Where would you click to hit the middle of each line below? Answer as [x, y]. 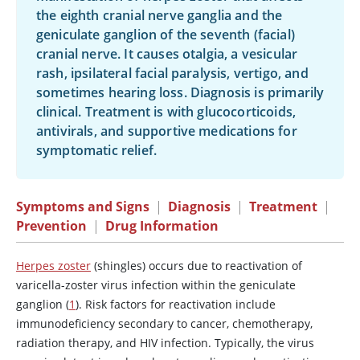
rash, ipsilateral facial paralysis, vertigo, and [172, 73]
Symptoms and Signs [83, 207]
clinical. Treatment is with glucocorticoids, [166, 112]
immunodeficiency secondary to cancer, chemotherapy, [164, 323]
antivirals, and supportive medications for [167, 131]
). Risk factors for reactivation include [176, 304]
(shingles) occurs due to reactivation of [196, 266]
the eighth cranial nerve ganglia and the [160, 15]
